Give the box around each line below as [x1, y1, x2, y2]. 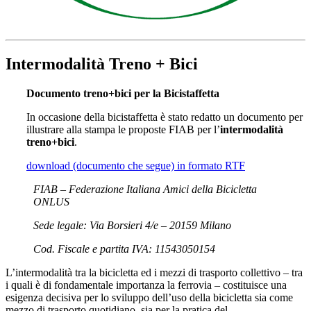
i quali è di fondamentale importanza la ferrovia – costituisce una [6, 278, 287, 291]
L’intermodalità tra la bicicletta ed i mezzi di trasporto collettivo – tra [6, 266, 303, 278]
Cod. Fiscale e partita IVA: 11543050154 [33, 242, 215, 255]
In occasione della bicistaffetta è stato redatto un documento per [26, 110, 303, 123]
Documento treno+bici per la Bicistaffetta [26, 87, 219, 99]
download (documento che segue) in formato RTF [26, 159, 245, 171]
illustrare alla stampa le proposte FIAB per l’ [26, 123, 220, 135]
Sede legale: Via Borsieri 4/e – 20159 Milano [33, 219, 231, 231]
